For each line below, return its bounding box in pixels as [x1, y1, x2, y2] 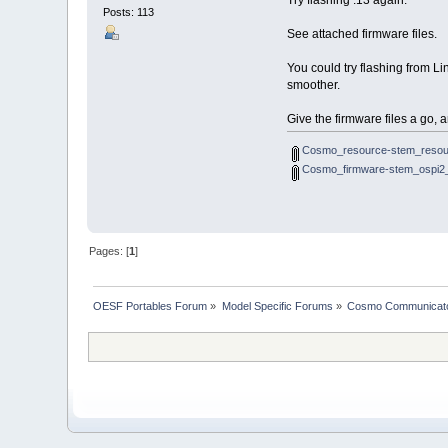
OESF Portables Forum [93, 300, 208, 313]
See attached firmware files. [286, 27, 437, 42]
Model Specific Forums [221, 300, 333, 313]
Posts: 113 [103, 6, 155, 19]
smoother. [286, 78, 340, 93]
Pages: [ [89, 245, 130, 258]
